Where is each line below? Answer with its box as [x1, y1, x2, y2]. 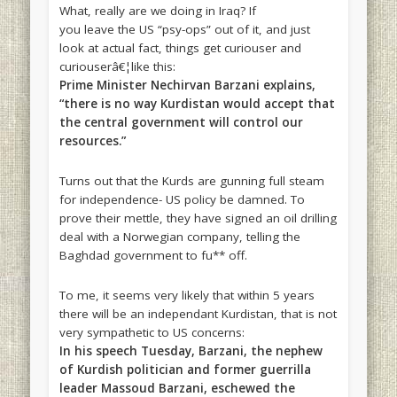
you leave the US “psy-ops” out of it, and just [58, 21, 310, 38]
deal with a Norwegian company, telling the [58, 229, 300, 245]
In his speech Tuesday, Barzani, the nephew [58, 343, 323, 360]
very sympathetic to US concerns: [58, 324, 245, 341]
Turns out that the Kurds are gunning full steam [58, 173, 324, 190]
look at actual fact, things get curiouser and [58, 40, 301, 57]
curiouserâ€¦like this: [58, 58, 175, 75]
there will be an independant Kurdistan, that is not [58, 306, 337, 323]
